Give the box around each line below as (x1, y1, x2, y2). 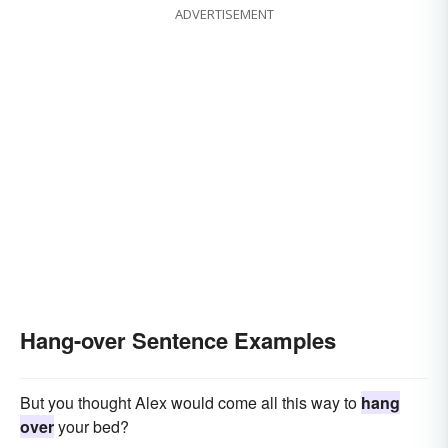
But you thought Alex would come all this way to (20, 391, 361, 415)
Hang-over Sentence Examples (20, 324, 336, 357)
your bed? (54, 415, 129, 439)
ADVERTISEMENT (174, 5, 274, 24)
